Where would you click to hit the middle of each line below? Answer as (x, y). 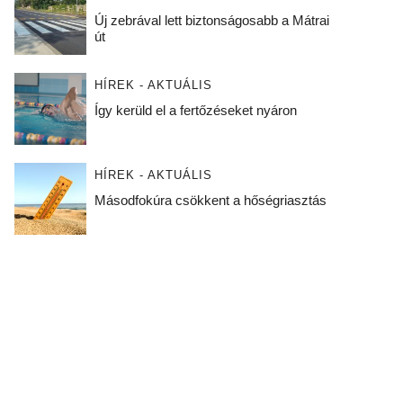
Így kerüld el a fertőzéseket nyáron (195, 111)
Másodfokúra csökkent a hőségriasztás (210, 201)
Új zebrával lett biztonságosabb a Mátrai (211, 21)
